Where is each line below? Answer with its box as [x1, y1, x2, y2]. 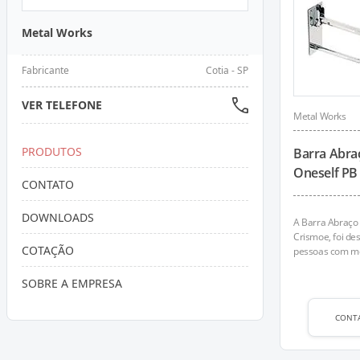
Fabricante [22, 63, 69, 77]
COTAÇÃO [22, 243, 74, 258]
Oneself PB [293, 164, 358, 182]
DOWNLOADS [22, 210, 94, 225]
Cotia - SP [206, 63, 248, 77]
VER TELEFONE [22, 97, 102, 112]
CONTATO [22, 177, 74, 192]
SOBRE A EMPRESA [22, 276, 122, 291]
